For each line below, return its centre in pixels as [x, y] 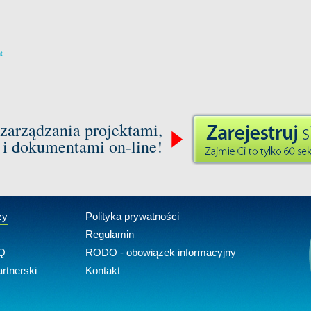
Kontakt [103, 270]
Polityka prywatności [132, 216]
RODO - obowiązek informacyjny [161, 252]
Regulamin [110, 234]
